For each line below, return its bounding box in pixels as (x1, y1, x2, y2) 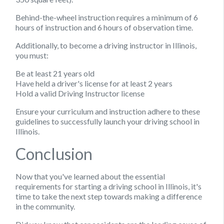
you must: (15, 50, 48, 60)
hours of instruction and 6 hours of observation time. (15, 22, 193, 32)
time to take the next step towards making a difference (15, 191, 202, 201)
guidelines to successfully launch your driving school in (15, 116, 199, 126)
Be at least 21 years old (15, 68, 94, 78)
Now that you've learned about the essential (15, 171, 165, 181)
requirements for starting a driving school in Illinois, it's (15, 181, 201, 191)
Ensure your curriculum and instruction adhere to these (15, 106, 200, 116)
